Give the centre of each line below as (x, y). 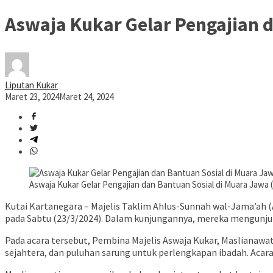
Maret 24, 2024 (86, 97)
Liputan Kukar (31, 85)
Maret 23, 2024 (32, 97)
